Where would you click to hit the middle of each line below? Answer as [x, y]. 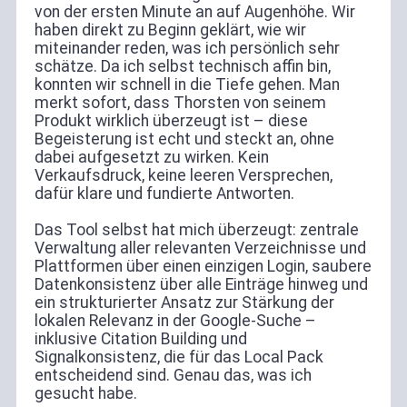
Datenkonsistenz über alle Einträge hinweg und [201, 284]
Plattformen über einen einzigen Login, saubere [203, 266]
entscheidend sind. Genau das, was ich [173, 375]
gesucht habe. [85, 393]
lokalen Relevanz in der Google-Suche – [175, 320]
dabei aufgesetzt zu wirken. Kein [151, 157]
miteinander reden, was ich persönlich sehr [187, 48]
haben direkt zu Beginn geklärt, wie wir [170, 30]
